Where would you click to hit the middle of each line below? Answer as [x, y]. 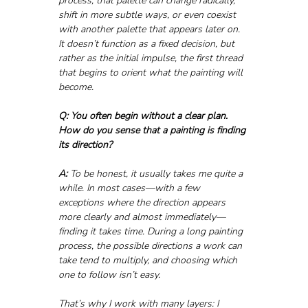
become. [76, 87]
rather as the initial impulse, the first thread [152, 58]
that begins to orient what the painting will [152, 72]
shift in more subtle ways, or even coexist [148, 14]
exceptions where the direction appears [143, 202]
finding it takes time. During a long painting [152, 231]
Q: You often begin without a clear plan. [144, 115]
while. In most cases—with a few [130, 188]
